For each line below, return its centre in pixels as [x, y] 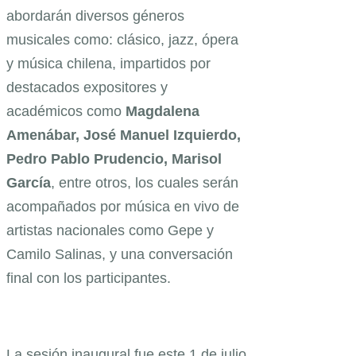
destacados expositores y [87, 87]
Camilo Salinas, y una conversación [120, 254]
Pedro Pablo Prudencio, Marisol [114, 159]
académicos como [64, 111]
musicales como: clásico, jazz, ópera [122, 39]
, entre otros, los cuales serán [145, 182]
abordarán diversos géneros [95, 15]
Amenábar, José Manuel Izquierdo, [124, 135]
